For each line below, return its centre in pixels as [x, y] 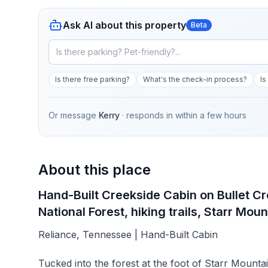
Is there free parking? [92, 79]
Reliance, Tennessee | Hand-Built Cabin [128, 234]
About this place [95, 170]
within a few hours [211, 115]
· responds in [149, 115]
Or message [72, 115]
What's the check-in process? [195, 79]
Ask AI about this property [124, 25]
